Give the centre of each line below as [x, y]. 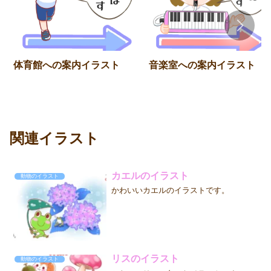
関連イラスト [54, 139]
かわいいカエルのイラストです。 [170, 190]
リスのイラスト [145, 259]
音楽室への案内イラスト [202, 65]
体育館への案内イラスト [67, 65]
